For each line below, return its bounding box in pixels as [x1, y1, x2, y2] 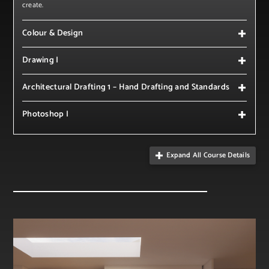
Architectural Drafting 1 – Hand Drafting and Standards [22, 80, 230, 94]
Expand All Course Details [166, 149, 250, 161]
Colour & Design [22, 26, 83, 40]
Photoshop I [22, 107, 69, 121]
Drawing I [22, 53, 59, 67]
